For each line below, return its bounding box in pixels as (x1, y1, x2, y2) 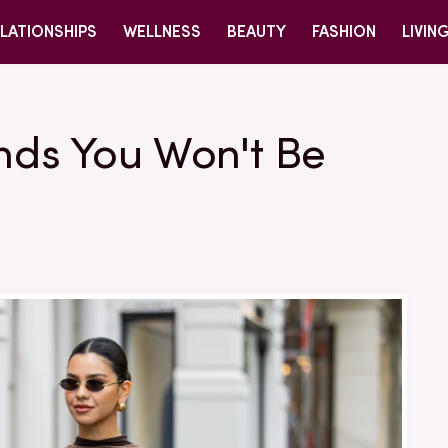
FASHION (312, 22, 376, 41)
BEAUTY (227, 22, 286, 41)
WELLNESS (123, 22, 201, 41)
